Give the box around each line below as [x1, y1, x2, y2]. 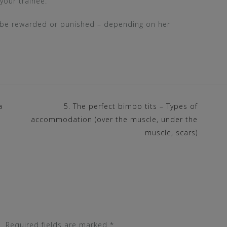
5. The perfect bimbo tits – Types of [64, 101, 198, 111]
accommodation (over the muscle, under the [31, 114, 198, 124]
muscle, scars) [145, 127, 198, 137]
